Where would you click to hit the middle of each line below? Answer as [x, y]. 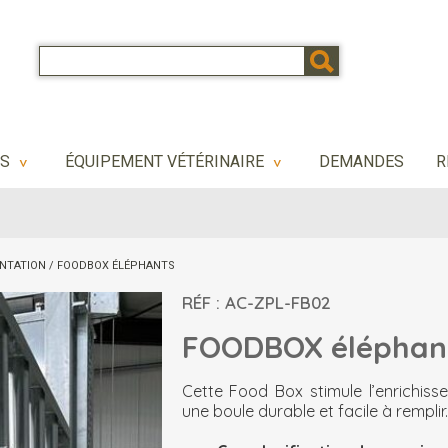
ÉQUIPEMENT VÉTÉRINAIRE [166, 161]
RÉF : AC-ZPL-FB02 [256, 302]
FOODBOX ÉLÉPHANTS [116, 265]
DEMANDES [361, 161]
